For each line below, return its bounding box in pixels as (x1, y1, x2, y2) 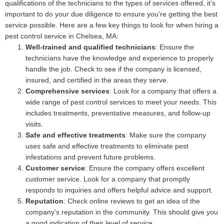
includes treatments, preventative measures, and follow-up (25, 109, 211, 117)
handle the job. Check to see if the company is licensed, (25, 65, 202, 73)
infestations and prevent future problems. (25, 153, 156, 161)
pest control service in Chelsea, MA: (5, 32, 118, 40)
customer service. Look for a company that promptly (25, 175, 190, 183)
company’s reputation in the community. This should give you (25, 208, 218, 216)
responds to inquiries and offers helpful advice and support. (25, 186, 213, 194)
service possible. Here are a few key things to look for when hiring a (5, 21, 218, 29)
